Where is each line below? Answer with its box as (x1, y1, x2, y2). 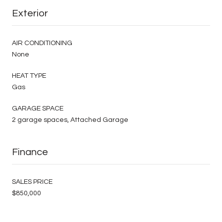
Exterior (12, 8, 48, 18)
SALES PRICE (12, 178, 53, 185)
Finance (12, 147, 48, 157)
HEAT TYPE (12, 72, 46, 79)
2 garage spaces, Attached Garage (12, 116, 128, 123)
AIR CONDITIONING (12, 39, 72, 47)
